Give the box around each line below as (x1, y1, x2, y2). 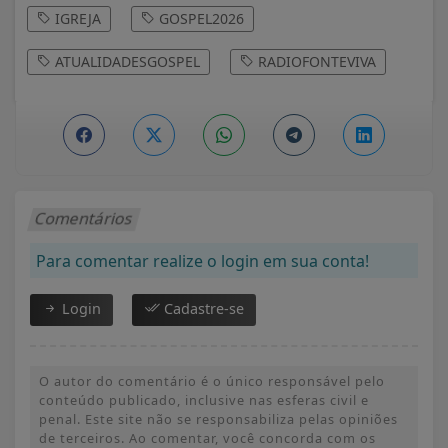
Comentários (32, 206, 137, 229)
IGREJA (51, 8, 101, 28)
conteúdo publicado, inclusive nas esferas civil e (39, 390, 369, 409)
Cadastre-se (160, 298, 244, 318)
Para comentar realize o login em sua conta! (36, 249, 369, 272)
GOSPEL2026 (155, 8, 244, 28)
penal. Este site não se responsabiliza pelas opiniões (39, 409, 398, 428)
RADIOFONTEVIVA (254, 51, 376, 71)
